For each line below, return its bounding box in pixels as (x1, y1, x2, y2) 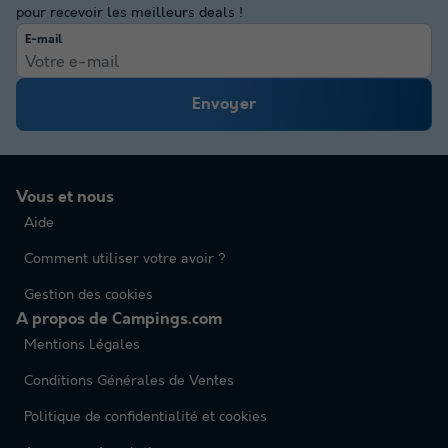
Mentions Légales (24, 336, 140, 353)
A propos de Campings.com (16, 309, 222, 329)
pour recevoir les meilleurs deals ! (16, 5, 243, 22)
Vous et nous (16, 187, 114, 207)
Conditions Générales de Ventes (24, 372, 234, 389)
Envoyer (191, 94, 257, 114)
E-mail (25, 32, 62, 47)
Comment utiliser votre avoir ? (24, 250, 226, 267)
